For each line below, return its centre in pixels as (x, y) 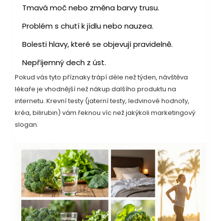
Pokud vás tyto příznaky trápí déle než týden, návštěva (101, 77)
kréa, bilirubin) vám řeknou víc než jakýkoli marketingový (105, 112)
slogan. (27, 124)
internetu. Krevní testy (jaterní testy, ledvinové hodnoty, (102, 101)
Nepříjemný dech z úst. (64, 62)
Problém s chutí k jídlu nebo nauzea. (88, 26)
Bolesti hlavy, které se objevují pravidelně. (97, 44)
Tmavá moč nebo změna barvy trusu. (91, 7)
